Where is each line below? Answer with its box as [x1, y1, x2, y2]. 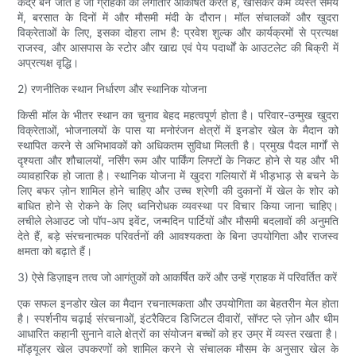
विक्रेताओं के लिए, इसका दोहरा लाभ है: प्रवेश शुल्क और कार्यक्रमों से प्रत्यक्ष [17, 25, 339, 39]
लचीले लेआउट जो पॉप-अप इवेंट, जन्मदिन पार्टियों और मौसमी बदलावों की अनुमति [17, 213, 339, 227]
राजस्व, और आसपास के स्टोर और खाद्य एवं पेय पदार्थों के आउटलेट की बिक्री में [17, 40, 339, 54]
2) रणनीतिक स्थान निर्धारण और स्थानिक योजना [17, 81, 207, 95]
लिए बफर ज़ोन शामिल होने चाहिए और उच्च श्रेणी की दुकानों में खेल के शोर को [17, 183, 339, 197]
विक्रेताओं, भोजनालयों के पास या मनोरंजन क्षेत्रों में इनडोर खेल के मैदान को [17, 122, 339, 137]
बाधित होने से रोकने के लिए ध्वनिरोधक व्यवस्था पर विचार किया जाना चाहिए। [17, 198, 339, 212]
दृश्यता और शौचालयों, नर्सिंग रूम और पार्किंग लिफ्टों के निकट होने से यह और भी [17, 153, 339, 167]
